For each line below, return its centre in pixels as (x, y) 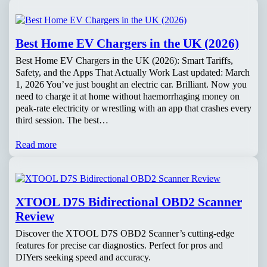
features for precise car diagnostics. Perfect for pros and (119, 245)
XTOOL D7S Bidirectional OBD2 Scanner (128, 202)
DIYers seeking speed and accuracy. (83, 257)
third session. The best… (62, 120)
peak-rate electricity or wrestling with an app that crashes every (133, 108)
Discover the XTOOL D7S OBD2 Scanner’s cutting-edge (125, 233)
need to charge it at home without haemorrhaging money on (127, 96)
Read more (36, 144)
